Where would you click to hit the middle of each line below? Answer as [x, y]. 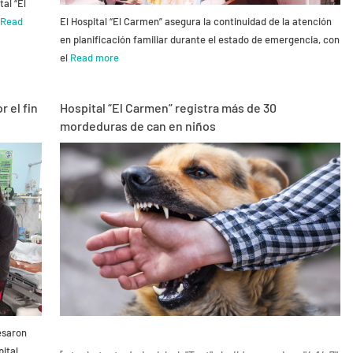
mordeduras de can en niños [140, 125]
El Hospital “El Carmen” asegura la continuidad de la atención [195, 21]
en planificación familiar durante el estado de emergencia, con [199, 39]
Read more [94, 57]
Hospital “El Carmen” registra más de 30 [168, 107]
